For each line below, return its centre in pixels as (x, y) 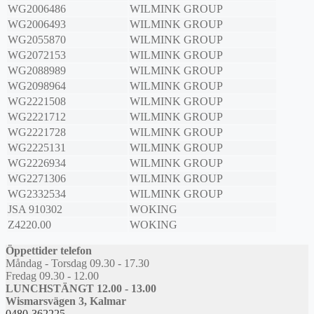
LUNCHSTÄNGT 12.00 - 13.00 (81, 289)
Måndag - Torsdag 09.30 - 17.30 (77, 264)
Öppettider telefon (49, 251)
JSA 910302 (35, 210)
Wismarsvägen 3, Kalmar (66, 301)
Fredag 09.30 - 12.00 (52, 276)
